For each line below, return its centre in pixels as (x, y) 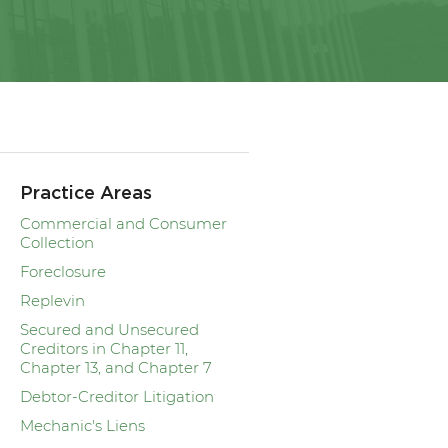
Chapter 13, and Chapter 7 (116, 367)
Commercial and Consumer (124, 223)
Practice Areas (86, 193)
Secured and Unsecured (110, 329)
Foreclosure (63, 271)
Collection (57, 242)
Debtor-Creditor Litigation (117, 396)
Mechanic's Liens (83, 425)
